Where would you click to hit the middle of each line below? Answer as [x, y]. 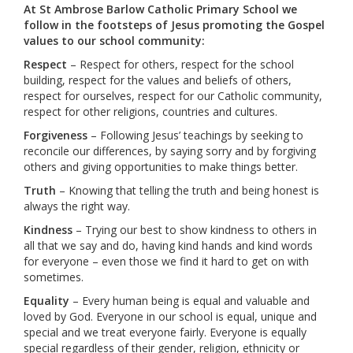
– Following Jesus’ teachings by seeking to [195, 135]
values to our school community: [114, 41]
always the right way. [77, 206]
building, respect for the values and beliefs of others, [158, 80]
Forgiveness [56, 135]
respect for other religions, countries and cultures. [150, 111]
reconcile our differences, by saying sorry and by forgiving [170, 151]
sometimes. [54, 277]
